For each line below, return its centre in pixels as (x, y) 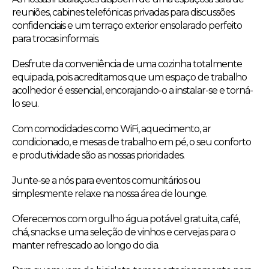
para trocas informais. (56, 38)
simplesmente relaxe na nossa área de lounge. (110, 193)
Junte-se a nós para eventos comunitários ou (106, 180)
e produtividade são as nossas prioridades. (98, 155)
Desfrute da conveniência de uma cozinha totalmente (127, 64)
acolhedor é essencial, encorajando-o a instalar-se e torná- (132, 90)
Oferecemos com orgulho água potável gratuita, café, (126, 219)
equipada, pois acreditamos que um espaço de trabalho (129, 77)
